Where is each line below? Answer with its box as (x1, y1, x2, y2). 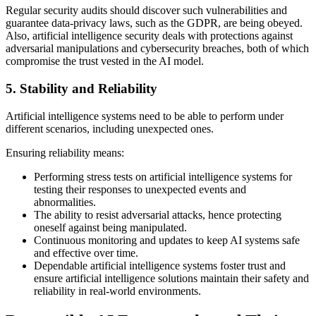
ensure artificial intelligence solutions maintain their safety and (34, 272, 309, 284)
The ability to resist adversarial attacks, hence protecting (34, 208, 281, 221)
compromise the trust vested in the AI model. (6, 55, 204, 68)
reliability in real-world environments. (34, 284, 201, 297)
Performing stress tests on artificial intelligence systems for (34, 170, 292, 183)
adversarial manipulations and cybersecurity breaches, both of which (6, 42, 309, 55)
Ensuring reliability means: (6, 146, 124, 159)
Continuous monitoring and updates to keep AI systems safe (34, 233, 300, 246)
